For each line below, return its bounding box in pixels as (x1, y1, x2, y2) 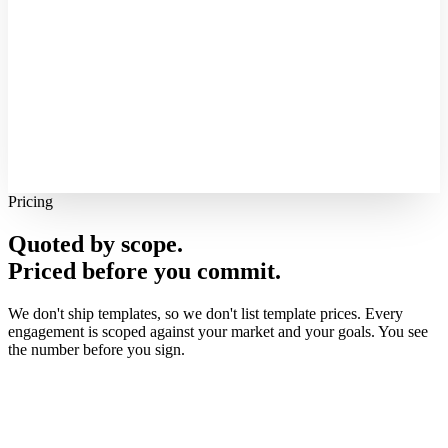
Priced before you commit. (8, 257, 281, 284)
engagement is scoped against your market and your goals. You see (8, 322, 428, 340)
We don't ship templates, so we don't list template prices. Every (8, 304, 403, 322)
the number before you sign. (8, 340, 185, 358)
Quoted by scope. (8, 230, 183, 257)
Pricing (8, 193, 53, 210)
